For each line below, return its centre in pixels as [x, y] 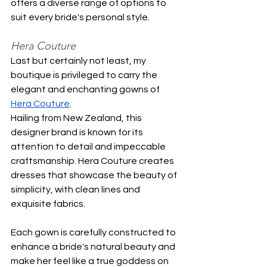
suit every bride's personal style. [80, 17]
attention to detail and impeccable [89, 146]
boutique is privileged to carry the [85, 75]
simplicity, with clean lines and [76, 189]
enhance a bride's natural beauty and [94, 246]
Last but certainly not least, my [79, 60]
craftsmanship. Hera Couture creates [93, 161]
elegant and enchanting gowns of [86, 89]
